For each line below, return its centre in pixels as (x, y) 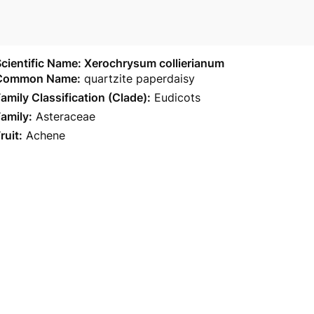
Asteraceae (66, 116)
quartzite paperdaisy (139, 78)
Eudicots (177, 97)
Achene (46, 135)
